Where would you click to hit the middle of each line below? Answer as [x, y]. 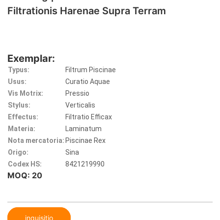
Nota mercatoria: [36, 141]
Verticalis [80, 105]
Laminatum [83, 129]
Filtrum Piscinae [91, 70]
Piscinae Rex [85, 141]
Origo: [18, 152]
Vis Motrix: [26, 94]
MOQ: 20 [25, 176]
